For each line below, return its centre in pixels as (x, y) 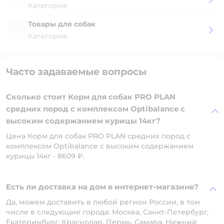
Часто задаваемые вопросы (76, 72)
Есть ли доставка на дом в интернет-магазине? (102, 187)
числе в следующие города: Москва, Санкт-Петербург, (107, 212)
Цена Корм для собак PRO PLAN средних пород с (98, 136)
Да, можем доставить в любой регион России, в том (103, 202)
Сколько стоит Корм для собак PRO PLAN (91, 97)
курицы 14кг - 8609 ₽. (45, 156)
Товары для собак (62, 24)
